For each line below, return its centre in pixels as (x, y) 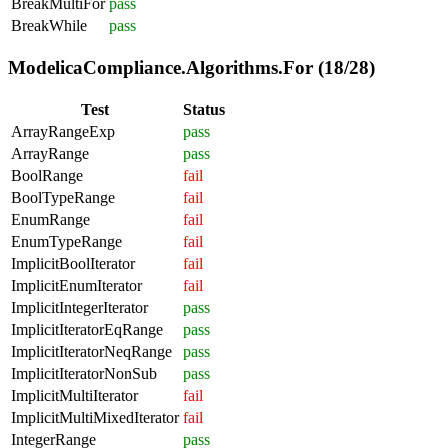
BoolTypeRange (63, 197)
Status (204, 109)
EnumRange (50, 219)
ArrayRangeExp (63, 131)
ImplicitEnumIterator (76, 285)
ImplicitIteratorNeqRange (91, 351)
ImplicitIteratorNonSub (84, 373)
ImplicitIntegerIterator (79, 307)
